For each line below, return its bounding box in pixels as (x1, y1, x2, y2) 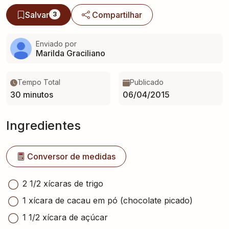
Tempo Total (17, 78, 60, 86)
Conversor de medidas (27, 151, 116, 162)
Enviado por (36, 39, 77, 48)
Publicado (130, 78, 164, 86)
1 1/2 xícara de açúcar (22, 212, 108, 222)
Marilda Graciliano (36, 48, 105, 58)
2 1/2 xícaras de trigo (22, 178, 103, 189)
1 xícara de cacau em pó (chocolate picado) (22, 195, 193, 205)
